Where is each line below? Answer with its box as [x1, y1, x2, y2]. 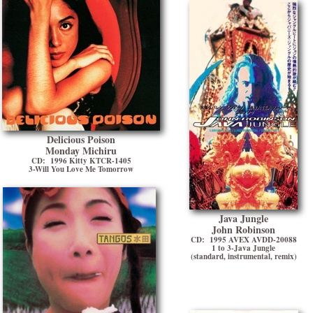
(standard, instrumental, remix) [190, 251, 297, 262]
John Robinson [212, 222, 275, 237]
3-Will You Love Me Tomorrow [29, 163, 133, 175]
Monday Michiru [45, 143, 117, 158]
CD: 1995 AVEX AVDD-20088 [190, 234, 297, 245]
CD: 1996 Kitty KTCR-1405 [31, 155, 131, 166]
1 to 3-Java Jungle [212, 242, 275, 254]
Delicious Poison [47, 132, 115, 147]
